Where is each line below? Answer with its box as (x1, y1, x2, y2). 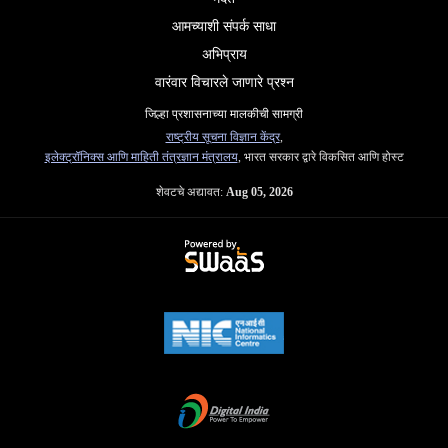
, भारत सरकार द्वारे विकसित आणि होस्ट (237, 149, 404, 164)
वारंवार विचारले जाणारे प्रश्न (154, 74, 294, 90)
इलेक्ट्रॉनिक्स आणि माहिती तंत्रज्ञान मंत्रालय (44, 149, 238, 164)
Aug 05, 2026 (225, 184, 293, 199)
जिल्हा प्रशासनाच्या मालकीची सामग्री (145, 106, 303, 121)
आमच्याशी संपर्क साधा (172, 18, 276, 34)
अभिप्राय (201, 46, 247, 62)
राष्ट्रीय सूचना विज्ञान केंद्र (165, 129, 280, 144)
